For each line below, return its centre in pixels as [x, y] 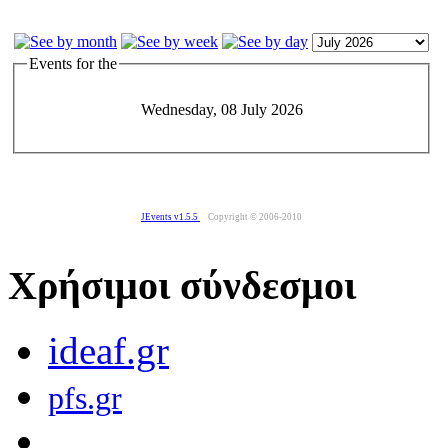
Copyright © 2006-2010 [255, 217]
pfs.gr [85, 399]
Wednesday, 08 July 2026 [221, 110]
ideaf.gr [108, 351]
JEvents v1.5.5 [170, 217]
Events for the [73, 63]
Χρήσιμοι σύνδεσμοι [182, 286]
